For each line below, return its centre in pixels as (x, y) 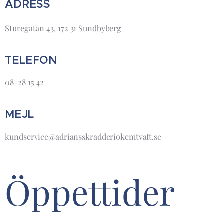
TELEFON (31, 60)
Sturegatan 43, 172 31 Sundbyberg (63, 28)
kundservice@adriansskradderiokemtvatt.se (83, 136)
